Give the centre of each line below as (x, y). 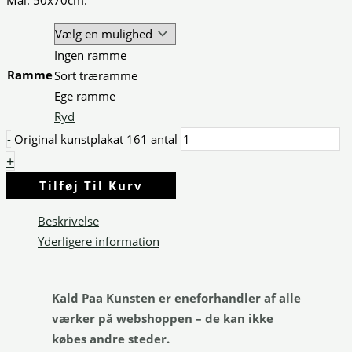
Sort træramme (96, 76)
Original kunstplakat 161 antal (96, 139)
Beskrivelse (68, 220)
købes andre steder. (110, 339)
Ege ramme (85, 96)
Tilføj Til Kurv (91, 186)
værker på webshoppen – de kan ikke (162, 319)
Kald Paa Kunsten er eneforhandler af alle (176, 298)
